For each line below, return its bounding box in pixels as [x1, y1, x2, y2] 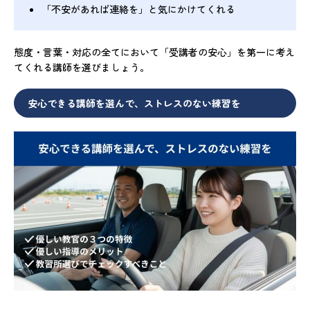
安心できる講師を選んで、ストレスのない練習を [28, 96, 241, 111]
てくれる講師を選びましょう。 [14, 60, 149, 75]
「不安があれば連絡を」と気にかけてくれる [42, 2, 235, 17]
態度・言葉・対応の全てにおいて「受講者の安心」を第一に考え [14, 45, 295, 60]
